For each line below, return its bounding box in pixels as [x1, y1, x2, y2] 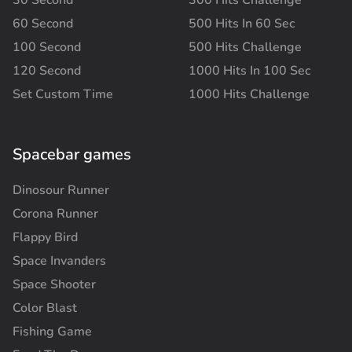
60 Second [13, 14, 73, 32]
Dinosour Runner [13, 181, 109, 199]
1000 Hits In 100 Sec [188, 61, 310, 79]
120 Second [13, 61, 81, 79]
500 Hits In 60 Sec [188, 14, 295, 32]
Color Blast [13, 299, 77, 317]
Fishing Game [13, 322, 92, 340]
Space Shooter [13, 275, 96, 293]
